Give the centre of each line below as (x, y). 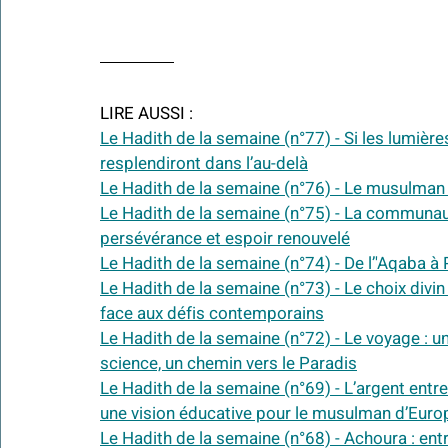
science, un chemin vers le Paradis (228, 364)
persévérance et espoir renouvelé (225, 239)
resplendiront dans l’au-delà (204, 164)
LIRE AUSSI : (146, 114)
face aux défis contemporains (212, 314)
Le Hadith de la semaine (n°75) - (222, 214)
